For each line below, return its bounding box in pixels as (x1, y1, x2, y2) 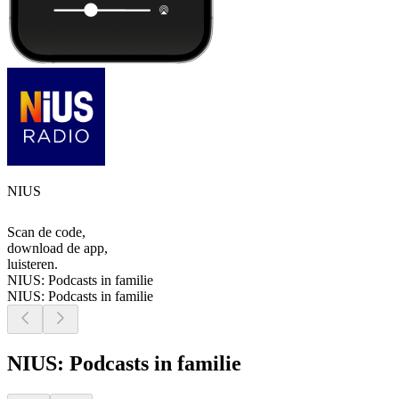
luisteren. (7, 256, 58, 273)
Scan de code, (7, 224, 85, 240)
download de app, (7, 240, 108, 256)
